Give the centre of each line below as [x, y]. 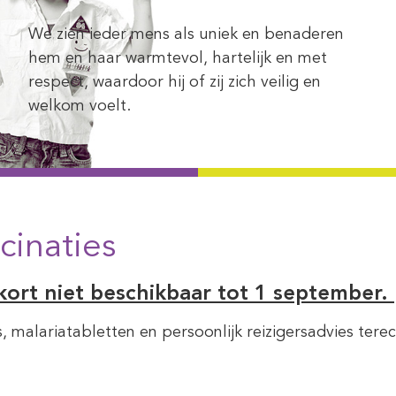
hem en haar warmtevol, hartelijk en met [178, 59]
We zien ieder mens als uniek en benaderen [186, 35]
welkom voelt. [80, 107]
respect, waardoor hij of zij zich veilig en [175, 83]
